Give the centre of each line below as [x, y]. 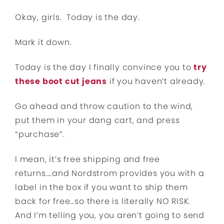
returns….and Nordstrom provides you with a [110, 173]
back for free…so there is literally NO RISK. [104, 201]
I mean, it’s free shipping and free [88, 159]
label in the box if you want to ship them [101, 187]
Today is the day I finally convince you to [104, 67]
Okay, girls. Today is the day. [77, 17]
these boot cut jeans [61, 81]
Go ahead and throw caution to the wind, [104, 106]
